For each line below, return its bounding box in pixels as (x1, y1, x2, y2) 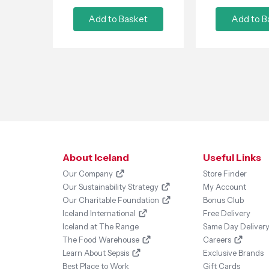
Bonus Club (202, 195, 244, 205)
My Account (202, 182, 246, 192)
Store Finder (202, 169, 247, 178)
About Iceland (62, 151, 129, 163)
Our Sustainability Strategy (62, 182, 159, 192)
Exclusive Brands (202, 248, 264, 258)
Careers (202, 235, 231, 244)
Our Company (62, 169, 113, 178)
